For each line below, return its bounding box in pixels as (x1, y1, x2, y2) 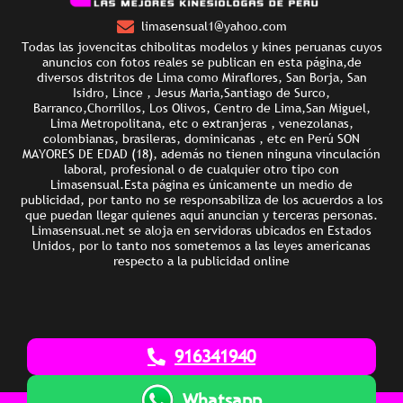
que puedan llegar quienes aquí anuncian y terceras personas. (25, 206, 378, 223)
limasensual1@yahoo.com (140, 17, 287, 34)
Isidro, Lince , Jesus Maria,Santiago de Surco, (73, 84, 330, 101)
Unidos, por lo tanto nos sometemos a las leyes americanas (32, 237, 371, 254)
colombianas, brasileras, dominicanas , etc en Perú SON (43, 130, 360, 147)
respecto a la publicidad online (113, 252, 290, 269)
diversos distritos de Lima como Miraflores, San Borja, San (36, 68, 367, 85)
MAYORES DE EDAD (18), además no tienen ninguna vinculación (22, 145, 381, 162)
